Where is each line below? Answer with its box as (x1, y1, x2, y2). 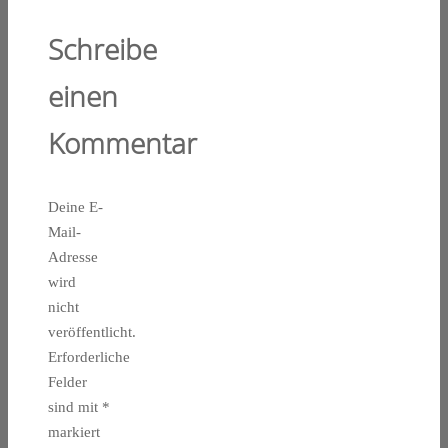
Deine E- (48, 198, 103, 215)
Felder (48, 373, 87, 390)
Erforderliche (48, 348, 130, 365)
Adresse (48, 248, 98, 265)
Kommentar (48, 123, 197, 162)
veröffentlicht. (48, 323, 136, 340)
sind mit (48, 398, 102, 415)
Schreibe (48, 29, 157, 68)
